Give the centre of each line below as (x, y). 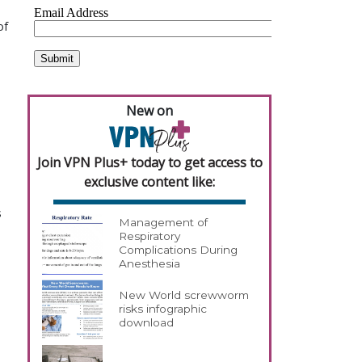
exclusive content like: (149, 181)
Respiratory (150, 236)
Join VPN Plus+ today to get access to (149, 162)
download (147, 323)
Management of (164, 223)
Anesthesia (150, 264)
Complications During (179, 250)
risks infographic (163, 309)
